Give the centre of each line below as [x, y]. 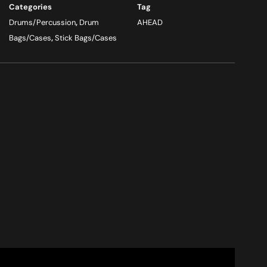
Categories [30, 7]
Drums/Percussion [42, 22]
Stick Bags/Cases [86, 38]
